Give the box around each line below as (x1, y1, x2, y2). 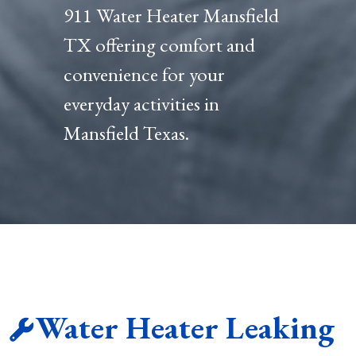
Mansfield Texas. (64, 120, 189, 146)
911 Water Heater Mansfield (64, 2, 279, 29)
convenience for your (64, 61, 225, 87)
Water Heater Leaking (36, 307, 335, 349)
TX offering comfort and (64, 32, 255, 58)
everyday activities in (64, 91, 219, 117)
